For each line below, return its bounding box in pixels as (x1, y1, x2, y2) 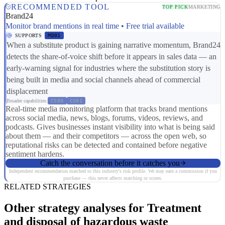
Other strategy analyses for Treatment (4, 201, 201, 214)
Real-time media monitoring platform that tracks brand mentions (6, 104, 207, 113)
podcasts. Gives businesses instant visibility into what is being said (6, 122, 215, 131)
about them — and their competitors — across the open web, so (6, 131, 206, 140)
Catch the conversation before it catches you (40, 158, 180, 167)
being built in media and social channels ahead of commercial (7, 75, 200, 84)
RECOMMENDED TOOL (11, 2, 110, 11)
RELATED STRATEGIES (4, 182, 91, 191)
